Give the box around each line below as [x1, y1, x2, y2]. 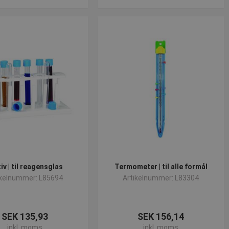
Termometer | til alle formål [114, 163, 208, 171]
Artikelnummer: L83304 [123, 174, 199, 182]
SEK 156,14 [138, 211, 185, 222]
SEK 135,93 [1, 211, 48, 222]
